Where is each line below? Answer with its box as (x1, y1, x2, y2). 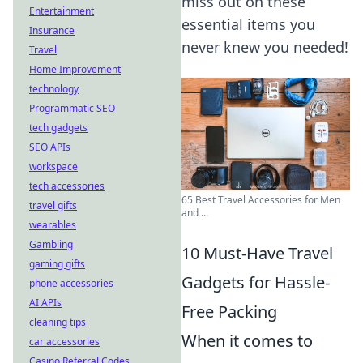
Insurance (29, 23, 75, 37)
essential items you (181, 15, 315, 34)
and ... (181, 205, 208, 220)
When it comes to (181, 329, 313, 352)
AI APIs (29, 296, 62, 310)
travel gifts (29, 199, 77, 212)
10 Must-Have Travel (181, 241, 333, 264)
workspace (29, 160, 78, 173)
